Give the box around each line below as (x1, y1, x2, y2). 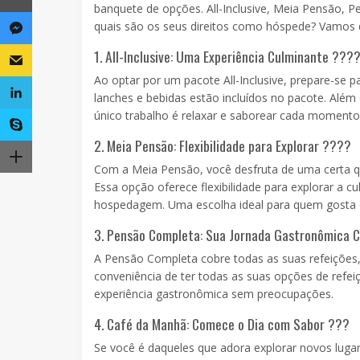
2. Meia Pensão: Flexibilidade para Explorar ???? (94, 135, 351, 157)
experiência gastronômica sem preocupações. (94, 286, 333, 302)
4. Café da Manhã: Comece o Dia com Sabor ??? (94, 313, 350, 335)
